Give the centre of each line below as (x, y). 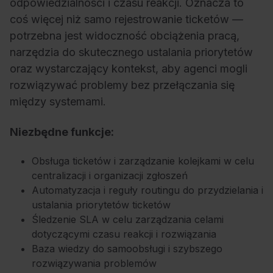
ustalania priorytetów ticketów (101, 205)
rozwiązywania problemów (94, 264)
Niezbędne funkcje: (62, 132)
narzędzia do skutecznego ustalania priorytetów (131, 52)
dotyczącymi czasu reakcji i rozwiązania (124, 234)
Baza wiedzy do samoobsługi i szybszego (127, 249)
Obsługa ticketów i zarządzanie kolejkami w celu (143, 161)
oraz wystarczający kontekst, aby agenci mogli (129, 69)
